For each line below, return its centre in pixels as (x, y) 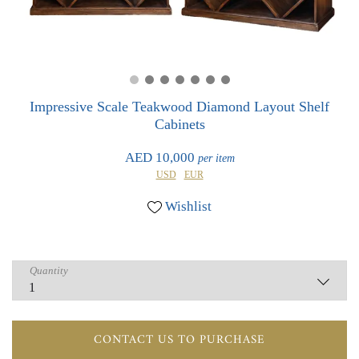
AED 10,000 (161, 157)
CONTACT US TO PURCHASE (179, 340)
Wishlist (188, 206)
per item (216, 158)
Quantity (49, 270)
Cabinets (179, 124)
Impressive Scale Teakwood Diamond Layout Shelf (179, 107)
